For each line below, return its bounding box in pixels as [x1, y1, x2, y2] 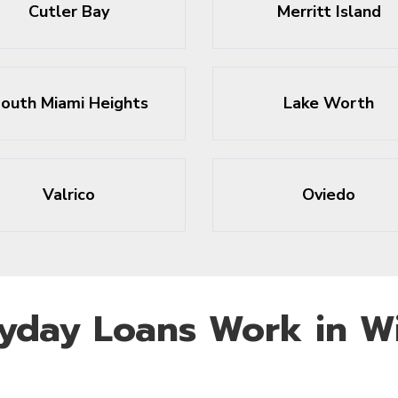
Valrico [43, 184, 96, 205]
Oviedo [302, 184, 356, 205]
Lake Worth [283, 92, 375, 114]
